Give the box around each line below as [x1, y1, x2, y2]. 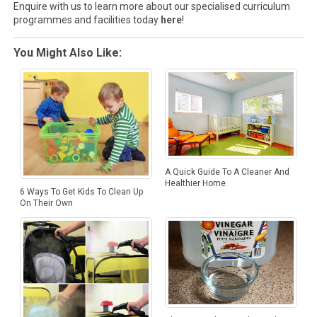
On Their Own [19, 197, 73, 208]
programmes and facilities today [13, 13, 161, 25]
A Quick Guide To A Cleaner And [164, 166, 289, 177]
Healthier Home [164, 178, 226, 188]
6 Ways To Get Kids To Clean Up [19, 186, 143, 197]
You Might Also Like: [13, 45, 122, 59]
